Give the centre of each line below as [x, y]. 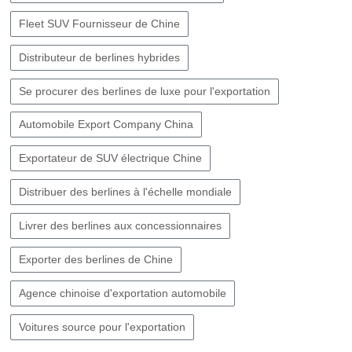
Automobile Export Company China [106, 125]
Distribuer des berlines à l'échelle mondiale [125, 192]
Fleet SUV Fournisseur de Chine [99, 23]
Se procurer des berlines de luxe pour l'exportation [144, 91]
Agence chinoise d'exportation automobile [122, 293]
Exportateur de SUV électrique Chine [110, 158]
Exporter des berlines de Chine [95, 260]
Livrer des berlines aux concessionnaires [120, 226]
